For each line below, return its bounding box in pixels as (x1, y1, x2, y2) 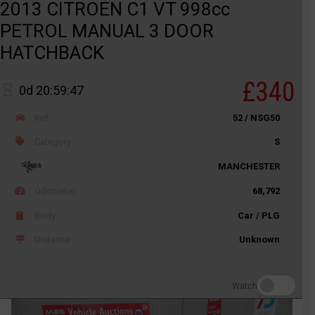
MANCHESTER (218, 161, 280, 172)
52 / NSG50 (233, 112, 280, 123)
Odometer (32, 186, 76, 197)
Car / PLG (238, 210, 280, 221)
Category (32, 136, 72, 147)
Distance (32, 233, 71, 245)
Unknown (239, 233, 280, 245)
